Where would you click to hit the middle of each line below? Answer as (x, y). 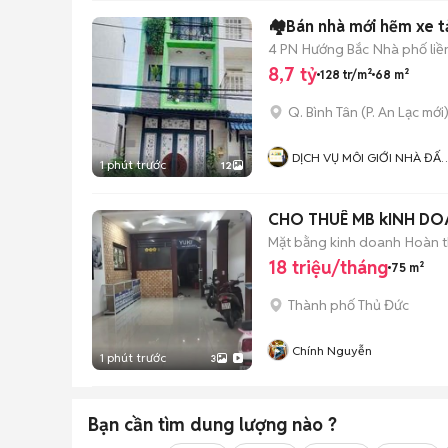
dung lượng (238, 424)
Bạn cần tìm (139, 424)
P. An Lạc (392, 112)
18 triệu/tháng (328, 267)
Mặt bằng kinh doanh (334, 241)
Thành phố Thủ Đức (348, 305)
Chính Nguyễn (332, 350)
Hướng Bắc (335, 48)
